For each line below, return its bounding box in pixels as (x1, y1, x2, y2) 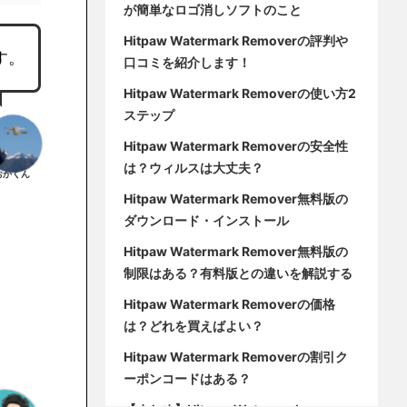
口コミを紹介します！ (124, 55, 251, 71)
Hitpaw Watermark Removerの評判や (124, 33, 348, 49)
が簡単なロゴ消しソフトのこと (124, 2, 302, 18)
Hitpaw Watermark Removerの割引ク (124, 349, 348, 365)
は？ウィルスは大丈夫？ (124, 160, 263, 176)
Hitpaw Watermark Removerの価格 (124, 296, 335, 313)
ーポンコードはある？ (124, 371, 251, 387)
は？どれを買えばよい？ (124, 318, 263, 334)
